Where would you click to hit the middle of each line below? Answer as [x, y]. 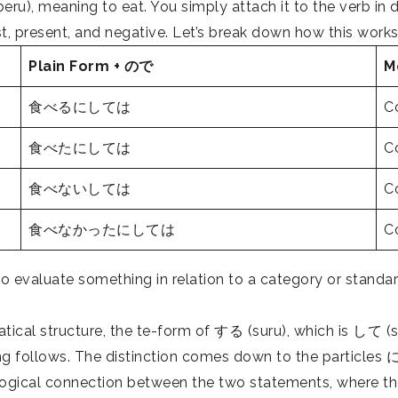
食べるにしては [80, 107]
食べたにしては [80, 148]
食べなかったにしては [102, 230]
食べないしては [80, 189]
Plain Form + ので [91, 66]
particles [352, 357]
